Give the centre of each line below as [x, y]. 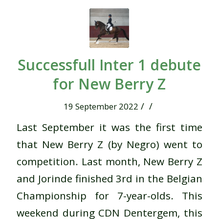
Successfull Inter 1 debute [109, 65]
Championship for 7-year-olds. [95, 196]
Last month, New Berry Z [142, 162]
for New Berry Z [109, 84]
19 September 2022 [101, 107]
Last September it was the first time [109, 127]
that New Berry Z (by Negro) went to [109, 144]
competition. [47, 162]
